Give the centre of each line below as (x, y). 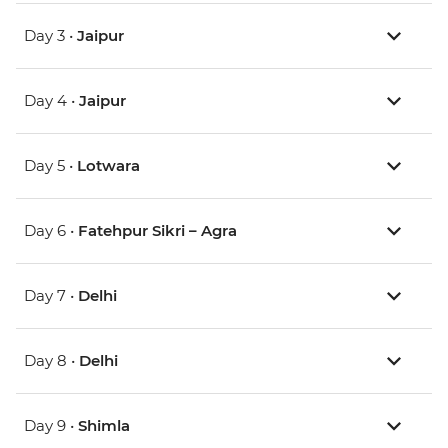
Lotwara (108, 166)
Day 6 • (51, 231)
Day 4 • (51, 101)
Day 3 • (50, 36)
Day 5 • (50, 166)
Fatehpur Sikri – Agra (157, 231)
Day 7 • (51, 296)
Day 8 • (51, 361)
